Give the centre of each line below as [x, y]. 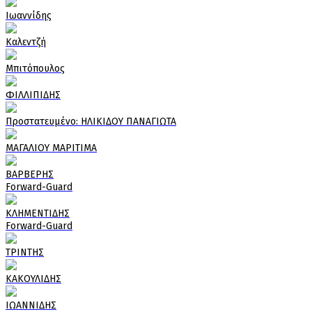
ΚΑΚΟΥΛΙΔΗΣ [33, 279]
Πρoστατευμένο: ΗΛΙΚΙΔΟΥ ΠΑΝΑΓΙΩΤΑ [91, 122]
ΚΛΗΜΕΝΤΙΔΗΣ [38, 214]
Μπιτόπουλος [35, 69]
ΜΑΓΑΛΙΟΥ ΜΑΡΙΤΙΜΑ [51, 148]
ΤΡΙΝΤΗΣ [25, 253]
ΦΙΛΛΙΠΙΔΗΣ [33, 95]
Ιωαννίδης [29, 16]
